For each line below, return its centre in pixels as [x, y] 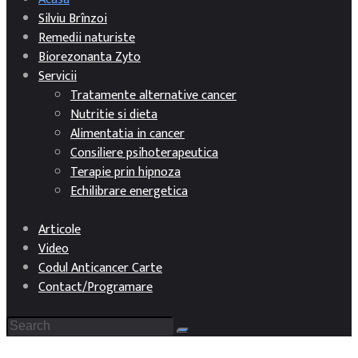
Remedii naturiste [87, 38]
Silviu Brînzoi [73, 19]
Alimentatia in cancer [127, 134]
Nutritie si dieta [114, 115]
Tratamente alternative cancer [153, 96]
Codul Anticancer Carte [100, 268]
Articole [60, 230]
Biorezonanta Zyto [89, 58]
